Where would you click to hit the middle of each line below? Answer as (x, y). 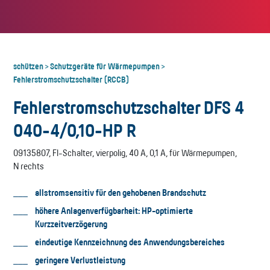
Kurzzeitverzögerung (71, 224)
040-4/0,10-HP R (75, 130)
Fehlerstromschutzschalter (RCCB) (71, 79)
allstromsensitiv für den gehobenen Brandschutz (121, 193)
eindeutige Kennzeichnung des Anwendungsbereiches (130, 242)
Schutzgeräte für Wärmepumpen (105, 66)
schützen (28, 66)
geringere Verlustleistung (80, 260)
